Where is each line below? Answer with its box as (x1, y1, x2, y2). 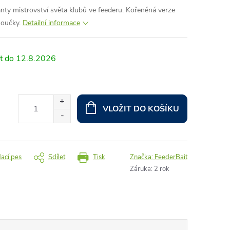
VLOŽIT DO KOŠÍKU (102, 103, 179, 114)
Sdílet (48, 152, 65, 162)
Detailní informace (23, 18, 80, 28)
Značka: (130, 152, 155, 162)
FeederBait (155, 152, 187, 162)
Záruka (130, 164, 151, 174)
